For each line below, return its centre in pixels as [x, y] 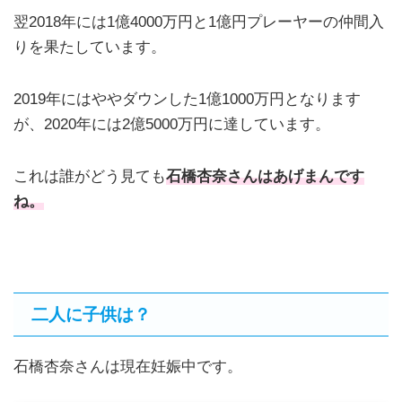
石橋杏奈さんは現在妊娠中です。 [128, 367]
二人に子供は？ [91, 315]
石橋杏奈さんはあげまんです [265, 176]
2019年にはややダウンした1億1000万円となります [187, 100]
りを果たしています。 [90, 48]
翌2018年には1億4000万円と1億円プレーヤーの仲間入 [199, 22]
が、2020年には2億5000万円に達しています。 [172, 125]
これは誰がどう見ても [90, 176]
